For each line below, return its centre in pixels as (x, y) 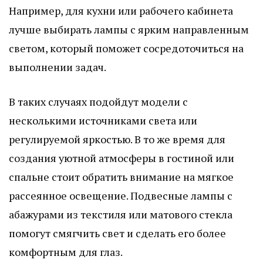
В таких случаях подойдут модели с (98, 101)
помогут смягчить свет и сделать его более (117, 233)
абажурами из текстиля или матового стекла (121, 214)
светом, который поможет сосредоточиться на (126, 48)
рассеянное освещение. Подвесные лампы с (121, 195)
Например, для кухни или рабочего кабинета (121, 10)
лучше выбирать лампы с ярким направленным (129, 29)
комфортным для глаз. (66, 252)
